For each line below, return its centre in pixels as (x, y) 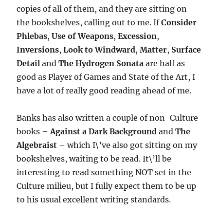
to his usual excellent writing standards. (94, 200)
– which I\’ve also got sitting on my (127, 145)
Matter (154, 50)
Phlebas (32, 36)
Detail (28, 64)
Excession (137, 36)
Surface (186, 50)
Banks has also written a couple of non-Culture (108, 118)
